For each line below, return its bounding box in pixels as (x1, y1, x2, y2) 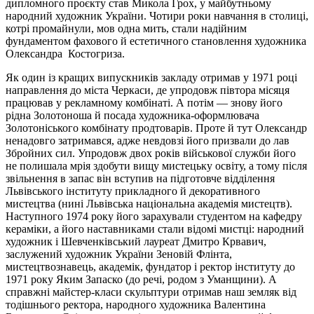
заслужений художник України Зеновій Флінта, (6, 247, 232, 260)
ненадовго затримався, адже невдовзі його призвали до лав (6, 134, 289, 146)
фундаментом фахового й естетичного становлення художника (6, 34, 306, 47)
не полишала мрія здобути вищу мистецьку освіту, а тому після (6, 159, 307, 172)
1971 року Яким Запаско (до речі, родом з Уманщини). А (6, 273, 277, 285)
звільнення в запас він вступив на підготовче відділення (6, 172, 275, 184)
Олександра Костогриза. (6, 47, 125, 60)
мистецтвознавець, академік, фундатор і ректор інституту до (6, 260, 295, 273)
